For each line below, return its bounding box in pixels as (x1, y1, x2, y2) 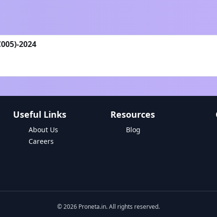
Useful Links (13, 108, 66, 120)
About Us (28, 125, 58, 134)
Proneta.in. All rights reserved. (77, 202, 160, 211)
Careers (28, 137, 54, 146)
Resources (110, 108, 155, 120)
